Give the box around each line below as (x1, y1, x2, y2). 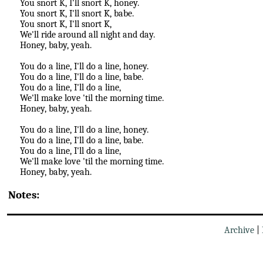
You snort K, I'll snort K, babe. (20, 8, 134, 19)
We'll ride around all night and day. (20, 29, 155, 41)
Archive (224, 224, 254, 235)
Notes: (8, 188, 39, 201)
